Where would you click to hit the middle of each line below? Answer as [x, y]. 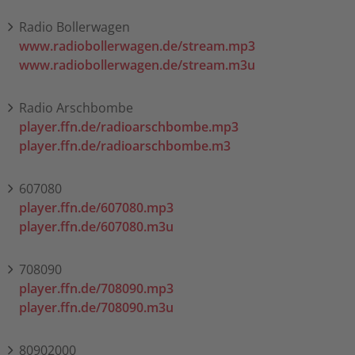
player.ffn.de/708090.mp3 [96, 288]
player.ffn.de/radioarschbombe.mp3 [129, 126]
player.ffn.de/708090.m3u [96, 307]
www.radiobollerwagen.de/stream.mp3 [137, 46]
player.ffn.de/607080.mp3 [96, 207]
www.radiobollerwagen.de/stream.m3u [137, 65]
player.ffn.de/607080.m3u [96, 226]
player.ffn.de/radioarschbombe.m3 [125, 145]
